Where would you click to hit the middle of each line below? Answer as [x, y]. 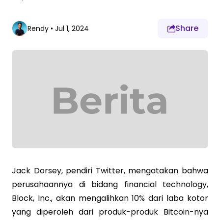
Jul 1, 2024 [72, 28]
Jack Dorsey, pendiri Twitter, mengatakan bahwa [110, 171]
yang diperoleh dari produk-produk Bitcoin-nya [110, 212]
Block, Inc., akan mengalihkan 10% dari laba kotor [110, 198]
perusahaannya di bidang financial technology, [110, 184]
